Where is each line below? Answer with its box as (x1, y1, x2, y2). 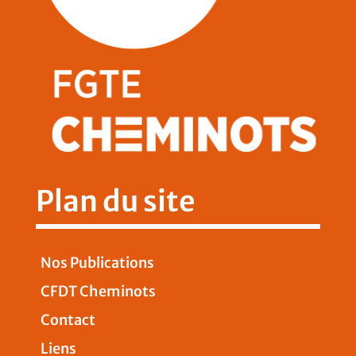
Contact (40, 310, 95, 329)
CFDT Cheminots (40, 281, 156, 300)
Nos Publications (40, 253, 154, 272)
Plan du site (35, 183, 195, 219)
